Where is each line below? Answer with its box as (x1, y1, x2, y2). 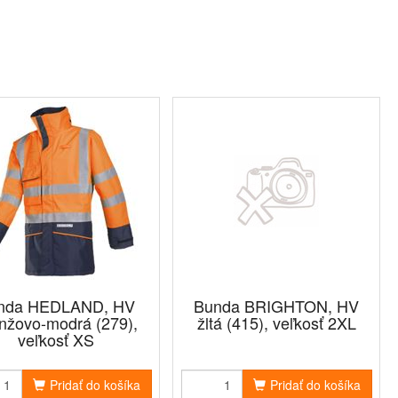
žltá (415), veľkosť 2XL (196, 311, 356, 334)
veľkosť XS (18, 328, 94, 351)
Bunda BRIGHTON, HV (194, 294, 359, 317)
